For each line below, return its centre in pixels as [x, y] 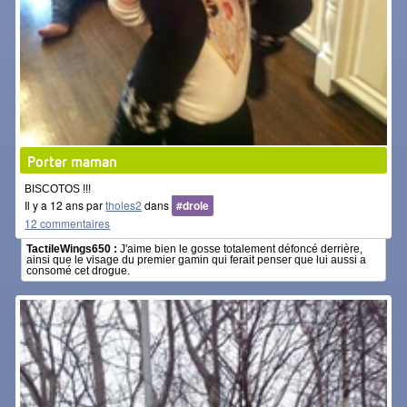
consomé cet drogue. [79, 271]
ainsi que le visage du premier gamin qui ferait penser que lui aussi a [197, 260]
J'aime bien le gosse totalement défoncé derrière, [240, 249]
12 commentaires [68, 223]
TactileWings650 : [72, 249]
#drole [193, 206]
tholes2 [124, 205]
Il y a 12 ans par [65, 205]
